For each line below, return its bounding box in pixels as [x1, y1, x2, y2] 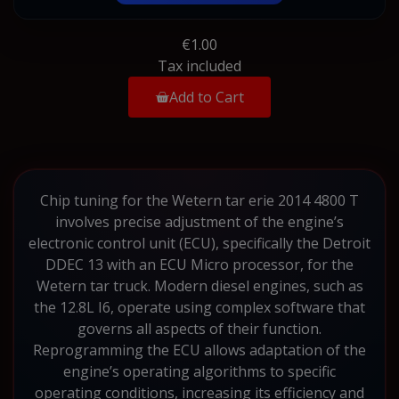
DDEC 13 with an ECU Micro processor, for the [45, 254, 354, 274]
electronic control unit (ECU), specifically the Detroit [28, 232, 370, 253]
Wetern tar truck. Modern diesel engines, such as [36, 275, 363, 296]
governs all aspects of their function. [77, 318, 322, 338]
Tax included [158, 55, 241, 76]
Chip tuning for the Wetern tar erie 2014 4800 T [40, 190, 359, 210]
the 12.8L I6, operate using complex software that [34, 297, 365, 317]
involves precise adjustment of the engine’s [55, 211, 344, 232]
